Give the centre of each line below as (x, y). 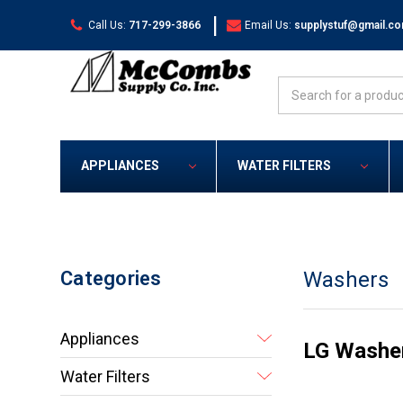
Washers (346, 280)
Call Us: (107, 25)
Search (298, 85)
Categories (111, 279)
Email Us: (269, 25)
